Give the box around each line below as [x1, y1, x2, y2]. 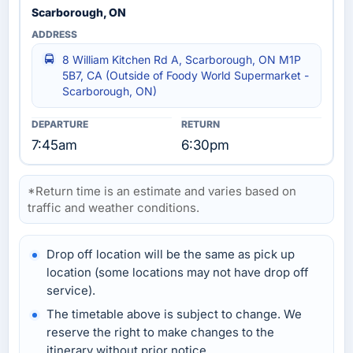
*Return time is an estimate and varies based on [28, 183, 296, 199]
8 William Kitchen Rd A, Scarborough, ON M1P [62, 52, 301, 66]
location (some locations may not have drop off [46, 264, 309, 280]
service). [46, 282, 95, 298]
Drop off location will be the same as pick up [46, 246, 295, 262]
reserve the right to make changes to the [46, 324, 274, 340]
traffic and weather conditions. [28, 199, 199, 215]
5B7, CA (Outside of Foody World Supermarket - [62, 68, 309, 82]
